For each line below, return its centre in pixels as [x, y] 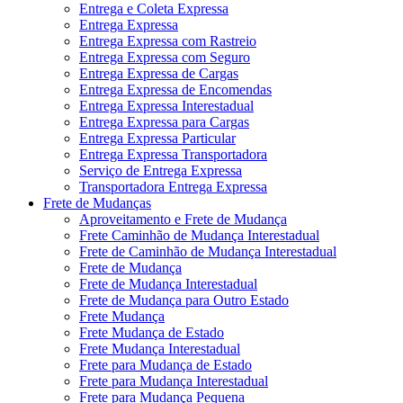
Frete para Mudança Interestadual [174, 381]
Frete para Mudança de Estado [166, 364]
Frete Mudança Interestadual [160, 348]
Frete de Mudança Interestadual [168, 283]
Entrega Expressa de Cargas [159, 73]
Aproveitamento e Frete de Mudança [183, 219]
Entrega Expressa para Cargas [164, 121]
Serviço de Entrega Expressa [161, 170]
